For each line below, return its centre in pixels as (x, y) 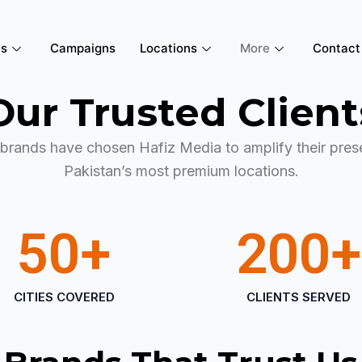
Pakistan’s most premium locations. (181, 171)
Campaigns (83, 48)
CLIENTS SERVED (298, 297)
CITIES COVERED (64, 297)
